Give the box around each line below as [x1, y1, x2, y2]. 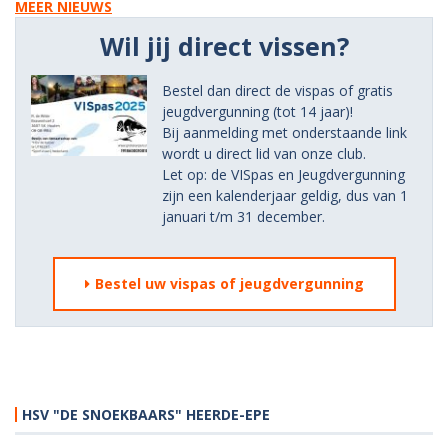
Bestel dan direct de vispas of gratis [161, 80, 393, 100]
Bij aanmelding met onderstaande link [161, 122, 407, 142]
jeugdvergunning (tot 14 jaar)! [161, 101, 353, 121]
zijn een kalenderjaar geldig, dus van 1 [161, 185, 408, 205]
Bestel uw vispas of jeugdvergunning [94, 273, 364, 293]
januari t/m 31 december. [161, 206, 325, 226]
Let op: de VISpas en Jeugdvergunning [161, 164, 405, 184]
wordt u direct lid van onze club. [161, 143, 366, 163]
